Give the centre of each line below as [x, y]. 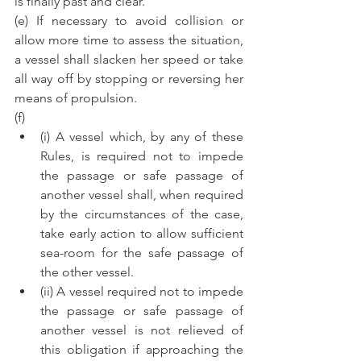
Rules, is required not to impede [142, 156]
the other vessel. [87, 272]
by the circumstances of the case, [142, 214]
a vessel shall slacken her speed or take [129, 60]
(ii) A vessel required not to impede [142, 292]
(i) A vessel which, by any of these [142, 137]
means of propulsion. [76, 98]
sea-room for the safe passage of [142, 253]
